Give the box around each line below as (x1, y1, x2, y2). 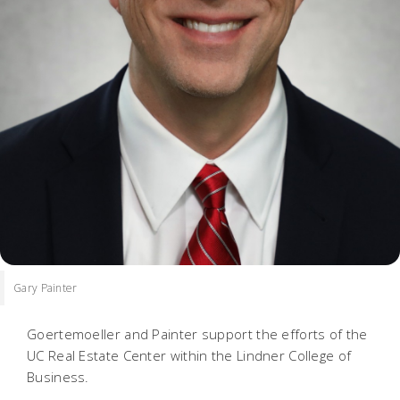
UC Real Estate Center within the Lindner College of (27, 346, 352, 364)
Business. (27, 367, 89, 386)
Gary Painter (13, 279, 78, 296)
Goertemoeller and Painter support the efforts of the (27, 324, 368, 343)
